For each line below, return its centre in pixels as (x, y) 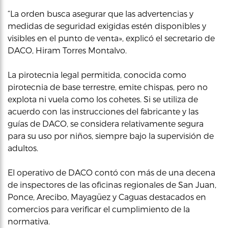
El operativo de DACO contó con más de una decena (111, 172)
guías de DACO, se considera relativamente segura (106, 123)
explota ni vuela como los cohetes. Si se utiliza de (103, 99)
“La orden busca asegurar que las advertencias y (101, 13)
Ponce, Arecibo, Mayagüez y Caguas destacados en (107, 197)
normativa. (30, 221)
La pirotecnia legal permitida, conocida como (97, 75)
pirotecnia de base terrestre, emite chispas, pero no (108, 87)
